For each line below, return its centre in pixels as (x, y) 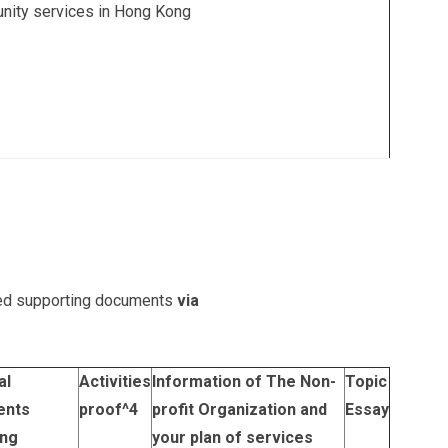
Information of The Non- (244, 381)
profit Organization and (239, 409)
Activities (115, 381)
